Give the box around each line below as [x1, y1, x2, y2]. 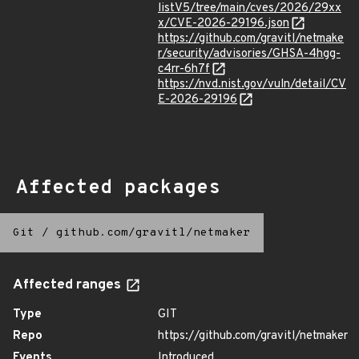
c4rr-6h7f [158, 62, 210, 77]
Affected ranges [13, 276, 124, 294]
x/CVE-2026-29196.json [158, 16, 289, 31]
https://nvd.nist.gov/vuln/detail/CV [158, 77, 346, 92]
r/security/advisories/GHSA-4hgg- [158, 46, 341, 62]
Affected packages [16, 176, 220, 200]
